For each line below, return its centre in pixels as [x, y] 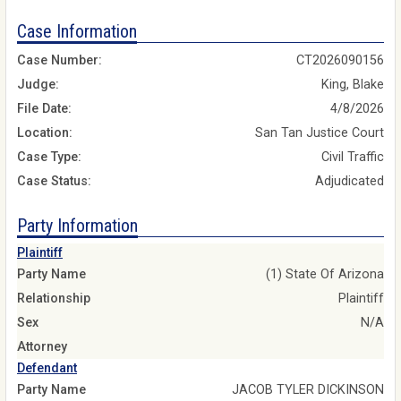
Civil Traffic [353, 158]
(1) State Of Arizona [325, 274]
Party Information [77, 226]
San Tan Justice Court [320, 133]
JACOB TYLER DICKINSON [308, 389]
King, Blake [353, 85]
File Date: [44, 109]
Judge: [38, 85]
